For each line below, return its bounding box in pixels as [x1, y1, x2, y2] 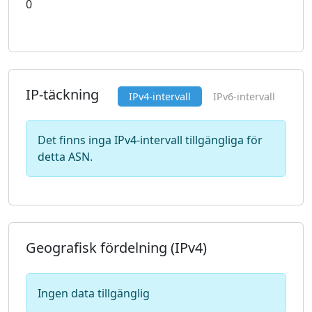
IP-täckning [26, 85, 99, 104]
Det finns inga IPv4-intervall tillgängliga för [38, 132, 263, 148]
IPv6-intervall [213, 90, 275, 103]
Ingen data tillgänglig [38, 286, 150, 301]
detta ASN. [38, 149, 93, 164]
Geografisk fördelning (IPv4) [26, 238, 207, 257]
